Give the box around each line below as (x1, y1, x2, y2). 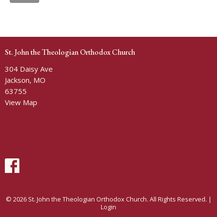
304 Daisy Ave (5, 64, 53, 74)
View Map (5, 97, 37, 108)
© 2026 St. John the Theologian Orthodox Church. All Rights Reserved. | (5, 195, 212, 204)
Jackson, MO (5, 75, 46, 85)
